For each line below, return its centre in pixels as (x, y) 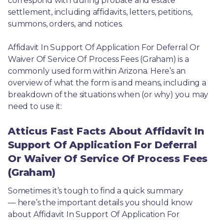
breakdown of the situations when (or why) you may (108, 95)
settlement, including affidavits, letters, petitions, (100, 12)
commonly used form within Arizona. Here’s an (97, 71)
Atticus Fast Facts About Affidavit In (106, 131)
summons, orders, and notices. (66, 24)
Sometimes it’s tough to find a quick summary (96, 191)
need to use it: (36, 106)
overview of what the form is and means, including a (107, 83)
